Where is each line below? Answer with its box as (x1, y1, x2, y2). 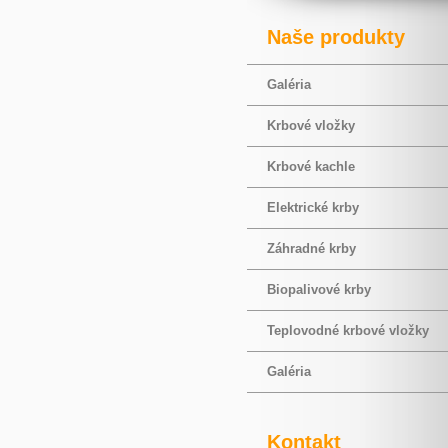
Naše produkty (267, 26, 405, 48)
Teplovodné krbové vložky (267, 323, 429, 338)
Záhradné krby (267, 241, 356, 256)
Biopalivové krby (267, 282, 371, 297)
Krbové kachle (267, 159, 355, 174)
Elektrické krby (267, 200, 359, 215)
